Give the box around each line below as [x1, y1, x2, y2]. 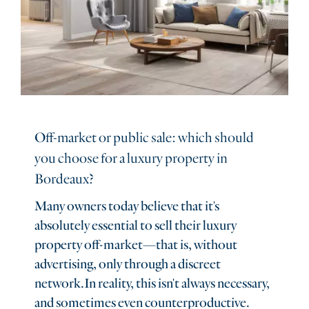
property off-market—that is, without [34, 237, 238, 254]
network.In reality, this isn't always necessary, [34, 275, 270, 292]
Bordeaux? [34, 170, 94, 188]
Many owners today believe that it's [34, 198, 220, 215]
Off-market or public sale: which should [34, 129, 255, 147]
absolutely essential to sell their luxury [34, 217, 237, 235]
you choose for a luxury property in [34, 150, 228, 168]
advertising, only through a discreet [34, 256, 221, 273]
